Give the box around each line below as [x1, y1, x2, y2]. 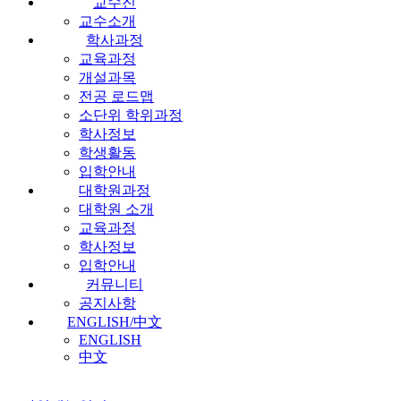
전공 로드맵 [79, 88, 154, 104]
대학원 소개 [79, 200, 154, 217]
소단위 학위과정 [79, 107, 183, 123]
